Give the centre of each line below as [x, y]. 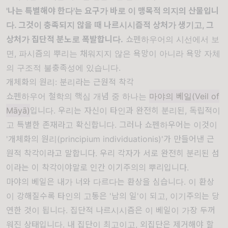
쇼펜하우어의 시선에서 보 [171, 39]
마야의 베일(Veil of [184, 96]
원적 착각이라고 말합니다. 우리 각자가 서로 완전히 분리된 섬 [113, 153]
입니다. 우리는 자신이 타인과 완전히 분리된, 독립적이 [125, 110]
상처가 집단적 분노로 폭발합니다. [65, 39]
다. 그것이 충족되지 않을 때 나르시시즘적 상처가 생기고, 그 [110, 25]
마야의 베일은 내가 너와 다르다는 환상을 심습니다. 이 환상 [110, 182]
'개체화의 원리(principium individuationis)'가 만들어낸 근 [110, 139]
